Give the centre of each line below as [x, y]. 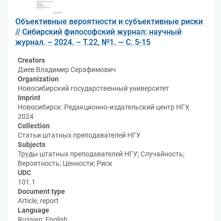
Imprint [29, 98]
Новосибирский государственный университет [93, 88]
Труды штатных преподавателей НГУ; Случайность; [101, 154]
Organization [38, 79]
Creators [31, 60]
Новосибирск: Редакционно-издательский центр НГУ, [104, 107]
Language [34, 210]
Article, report [38, 201]
